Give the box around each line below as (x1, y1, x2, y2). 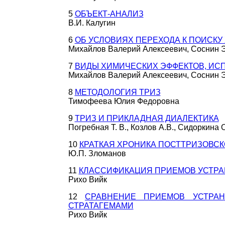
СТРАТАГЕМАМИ (68, 201, 134, 210)
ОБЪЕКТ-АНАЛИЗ (74, 10, 144, 18)
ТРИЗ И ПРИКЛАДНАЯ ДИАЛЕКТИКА (74, 114, 219, 123)
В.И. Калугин (68, 19, 116, 27)
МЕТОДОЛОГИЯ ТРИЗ (74, 88, 161, 96)
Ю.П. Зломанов (68, 149, 126, 158)
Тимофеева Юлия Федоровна (68, 97, 179, 105)
